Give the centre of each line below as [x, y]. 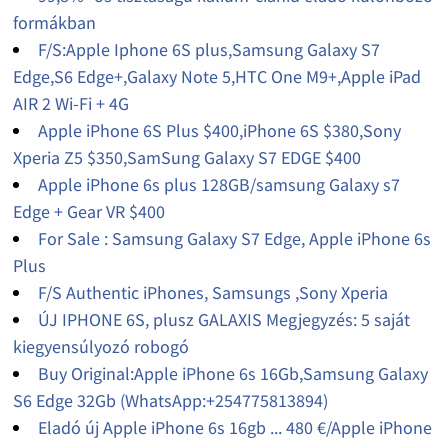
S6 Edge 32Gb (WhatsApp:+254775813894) [170, 400]
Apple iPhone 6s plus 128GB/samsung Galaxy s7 [218, 184]
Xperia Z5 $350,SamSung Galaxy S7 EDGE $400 [186, 157]
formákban [54, 22]
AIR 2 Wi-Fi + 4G [70, 103]
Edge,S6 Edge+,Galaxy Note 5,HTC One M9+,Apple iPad [216, 76]
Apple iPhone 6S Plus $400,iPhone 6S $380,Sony [219, 130]
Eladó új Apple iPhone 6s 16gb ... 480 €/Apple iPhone [234, 427]
